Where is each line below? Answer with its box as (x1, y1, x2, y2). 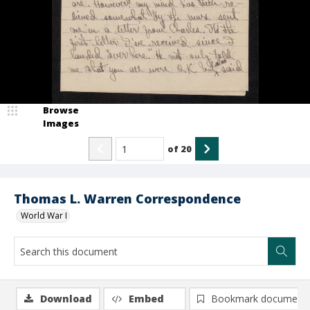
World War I (21, 210, 67, 221)
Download (40, 292, 92, 305)
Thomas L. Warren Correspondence (14, 190, 241, 207)
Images (43, 117, 79, 129)
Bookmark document (211, 292, 307, 305)
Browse (43, 104, 79, 116)
